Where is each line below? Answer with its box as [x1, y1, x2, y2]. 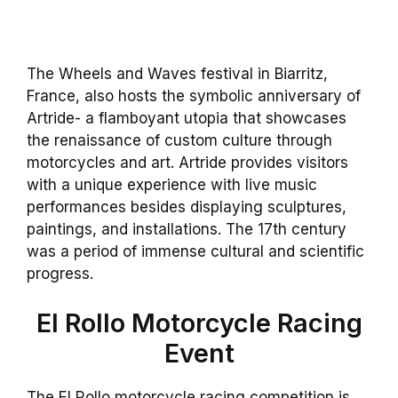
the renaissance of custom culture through [27, 131, 332, 150]
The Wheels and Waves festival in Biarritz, [27, 65, 328, 84]
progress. [27, 265, 93, 283]
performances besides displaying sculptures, [27, 198, 346, 217]
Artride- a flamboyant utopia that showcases [27, 109, 346, 128]
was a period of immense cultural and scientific [27, 243, 364, 261]
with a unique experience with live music [27, 176, 317, 195]
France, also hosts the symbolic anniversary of [27, 87, 361, 106]
